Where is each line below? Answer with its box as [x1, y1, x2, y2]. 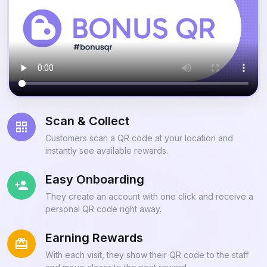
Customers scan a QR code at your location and [45, 133, 233, 144]
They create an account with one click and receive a [45, 191, 253, 202]
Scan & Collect [45, 114, 129, 129]
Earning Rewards [45, 231, 143, 246]
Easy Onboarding [45, 172, 144, 187]
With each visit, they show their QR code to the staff [45, 250, 249, 260]
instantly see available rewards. [45, 145, 168, 156]
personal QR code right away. [45, 204, 162, 215]
